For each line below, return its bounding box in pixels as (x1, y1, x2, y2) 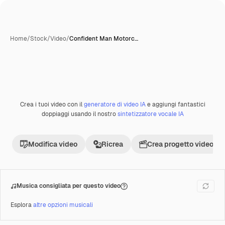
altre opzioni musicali (33, 201, 93, 209)
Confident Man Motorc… (69, 35, 138, 43)
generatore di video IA (83, 100, 146, 108)
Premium (21, 103, 48, 112)
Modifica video (28, 140, 77, 149)
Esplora (11, 201, 33, 209)
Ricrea (101, 140, 123, 149)
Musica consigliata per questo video (17, 182, 121, 190)
